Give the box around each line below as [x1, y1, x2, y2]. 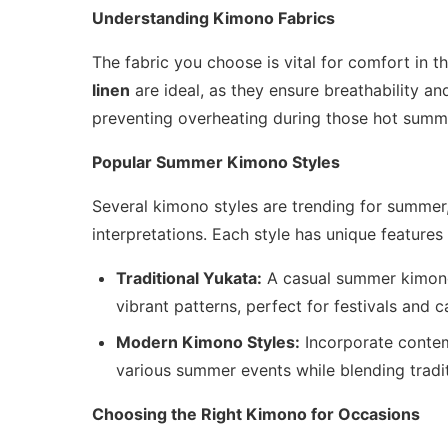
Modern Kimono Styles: [116, 332, 300, 353]
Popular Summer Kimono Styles [92, 152, 340, 173]
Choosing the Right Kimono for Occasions [92, 404, 420, 425]
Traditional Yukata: [116, 268, 262, 289]
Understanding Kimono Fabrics [92, 8, 335, 29]
